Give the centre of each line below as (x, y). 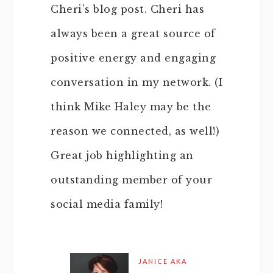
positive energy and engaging (133, 58)
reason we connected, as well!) (135, 131)
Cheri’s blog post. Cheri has (127, 9)
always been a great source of (133, 34)
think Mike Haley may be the (131, 107)
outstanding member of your (131, 180)
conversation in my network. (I (136, 82)
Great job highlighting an (122, 155)
